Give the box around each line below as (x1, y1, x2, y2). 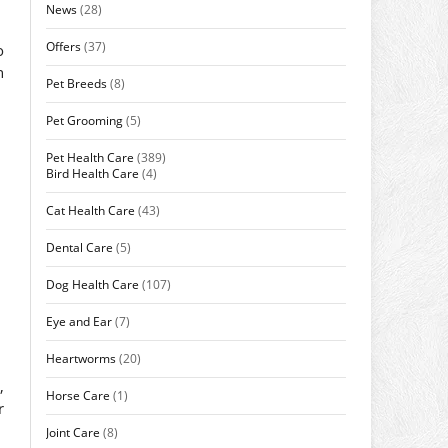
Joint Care (46, 423, 100, 441)
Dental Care (46, 238, 113, 256)
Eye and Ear (46, 312, 112, 330)
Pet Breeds (46, 74, 107, 92)
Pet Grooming (46, 111, 123, 129)
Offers (46, 37, 81, 55)
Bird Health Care (46, 164, 139, 182)
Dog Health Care (46, 275, 139, 293)
